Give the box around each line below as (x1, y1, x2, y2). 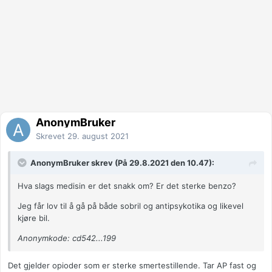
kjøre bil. (18, 213, 52, 223)
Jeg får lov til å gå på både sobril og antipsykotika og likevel (18, 201, 243, 211)
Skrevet (36, 131, 67, 141)
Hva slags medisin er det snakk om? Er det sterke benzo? (18, 181, 239, 191)
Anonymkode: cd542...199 (18, 233, 116, 243)
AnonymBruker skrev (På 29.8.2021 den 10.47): (30, 158, 214, 168)
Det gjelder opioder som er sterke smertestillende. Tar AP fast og (8, 260, 256, 271)
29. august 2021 (67, 131, 129, 141)
